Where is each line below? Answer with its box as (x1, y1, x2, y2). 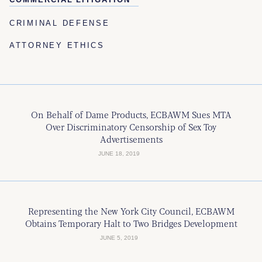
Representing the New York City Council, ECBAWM (27, 205, 235, 217)
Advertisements (99, 133, 163, 145)
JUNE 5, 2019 (100, 235, 138, 241)
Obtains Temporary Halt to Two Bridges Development (25, 217, 237, 229)
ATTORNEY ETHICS (9, 41, 105, 50)
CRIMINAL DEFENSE (9, 19, 110, 27)
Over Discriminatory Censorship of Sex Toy (46, 120, 216, 133)
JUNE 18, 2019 (98, 150, 140, 157)
